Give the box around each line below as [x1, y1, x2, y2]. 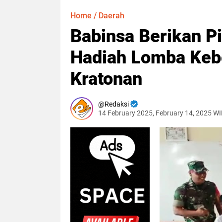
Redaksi [105, 100, 129, 108]
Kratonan [70, 68, 142, 89]
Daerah [99, 11, 124, 20]
